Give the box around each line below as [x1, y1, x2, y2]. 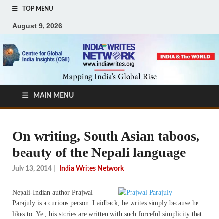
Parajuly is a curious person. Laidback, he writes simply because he [12, 199, 198, 207]
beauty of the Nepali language [12, 145, 186, 160]
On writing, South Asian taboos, [12, 129, 199, 144]
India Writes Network [59, 165, 124, 172]
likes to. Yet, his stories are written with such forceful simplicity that [12, 210, 202, 218]
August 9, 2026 [12, 22, 62, 30]
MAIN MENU [33, 92, 74, 100]
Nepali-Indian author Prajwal [12, 188, 93, 196]
